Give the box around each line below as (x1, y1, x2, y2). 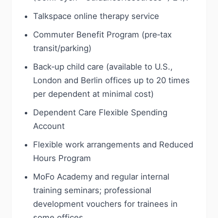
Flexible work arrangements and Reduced (33, 140, 193, 149)
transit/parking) (33, 43, 91, 53)
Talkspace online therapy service (33, 11, 159, 21)
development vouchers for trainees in (33, 199, 178, 209)
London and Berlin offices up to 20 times (33, 75, 190, 85)
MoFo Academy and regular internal (33, 172, 169, 182)
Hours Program (33, 153, 91, 163)
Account (33, 121, 65, 131)
